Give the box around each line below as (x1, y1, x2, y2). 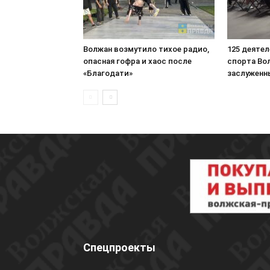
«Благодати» (83, 69, 133, 78)
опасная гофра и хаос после (83, 57, 192, 66)
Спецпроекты (83, 241, 155, 254)
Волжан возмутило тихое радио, (83, 45, 209, 54)
